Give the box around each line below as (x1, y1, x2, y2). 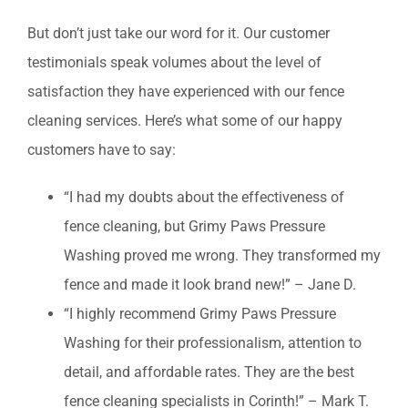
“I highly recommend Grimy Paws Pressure (64, 305, 336, 323)
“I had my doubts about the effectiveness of (64, 189, 344, 207)
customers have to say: (27, 141, 176, 159)
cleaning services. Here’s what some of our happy (27, 112, 342, 130)
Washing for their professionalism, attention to (64, 334, 362, 352)
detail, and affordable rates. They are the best (64, 363, 354, 382)
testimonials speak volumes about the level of (27, 54, 321, 72)
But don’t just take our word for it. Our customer (27, 25, 330, 43)
